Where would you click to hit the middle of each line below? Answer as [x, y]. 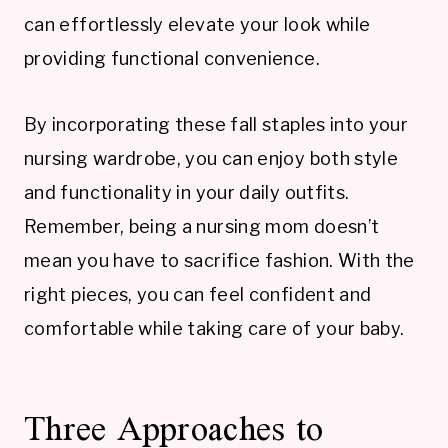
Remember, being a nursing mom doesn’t [202, 226]
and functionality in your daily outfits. [187, 192]
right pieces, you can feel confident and [198, 294]
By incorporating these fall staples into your [216, 124]
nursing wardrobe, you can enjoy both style [211, 158]
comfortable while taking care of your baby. [214, 328]
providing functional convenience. [172, 58]
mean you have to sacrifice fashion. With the [219, 260]
